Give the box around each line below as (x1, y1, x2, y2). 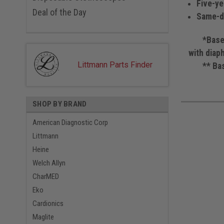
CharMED (32, 172, 59, 181)
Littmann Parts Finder (77, 60, 152, 70)
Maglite (32, 212, 54, 222)
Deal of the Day (32, 7, 86, 18)
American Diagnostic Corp (32, 118, 108, 127)
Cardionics (32, 199, 63, 208)
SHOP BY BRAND (32, 99, 87, 109)
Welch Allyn (32, 158, 65, 168)
